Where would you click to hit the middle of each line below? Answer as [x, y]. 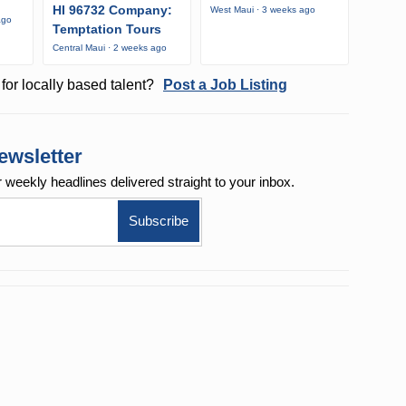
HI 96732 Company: [112, 10]
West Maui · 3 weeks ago [262, 10]
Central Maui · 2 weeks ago [110, 48]
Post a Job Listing [225, 85]
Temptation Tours [107, 29]
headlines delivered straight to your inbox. [173, 182]
